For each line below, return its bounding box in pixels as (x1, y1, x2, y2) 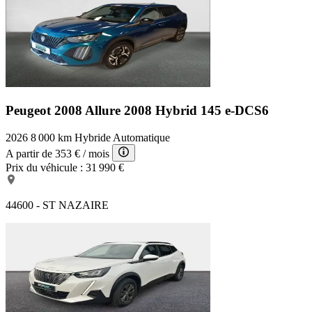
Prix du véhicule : (6, 161, 83, 173)
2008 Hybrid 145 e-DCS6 (124, 103, 269, 118)
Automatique (113, 131, 170, 143)
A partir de (6, 147, 52, 159)
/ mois (83, 147, 109, 159)
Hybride (75, 131, 111, 143)
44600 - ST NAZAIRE (6, 198, 109, 211)
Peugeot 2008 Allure (6, 103, 124, 118)
